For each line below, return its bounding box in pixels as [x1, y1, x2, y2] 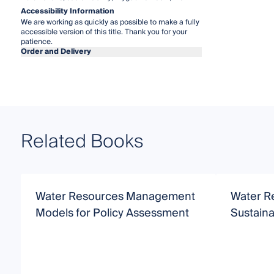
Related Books [20, 125, 144, 158]
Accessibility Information [20, 4, 114, 18]
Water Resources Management [35, 187, 195, 206]
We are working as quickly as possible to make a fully [20, 15, 199, 29]
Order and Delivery [20, 45, 91, 58]
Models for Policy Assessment [35, 203, 189, 223]
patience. [20, 35, 53, 48]
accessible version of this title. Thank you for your [20, 25, 187, 39]
